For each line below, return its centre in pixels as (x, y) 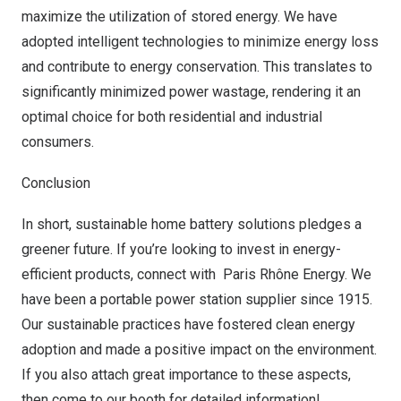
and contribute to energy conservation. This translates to (197, 67)
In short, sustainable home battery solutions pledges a (192, 224)
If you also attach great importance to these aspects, (186, 375)
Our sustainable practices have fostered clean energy (188, 324)
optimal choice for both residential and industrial (172, 117)
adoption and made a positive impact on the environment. (199, 350)
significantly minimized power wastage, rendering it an (191, 92)
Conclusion (56, 183)
